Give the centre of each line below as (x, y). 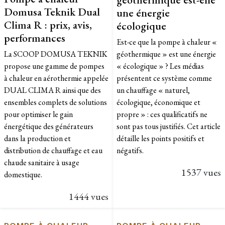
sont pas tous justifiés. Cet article (168, 126)
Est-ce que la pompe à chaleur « (167, 42)
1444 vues (89, 196)
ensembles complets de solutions (55, 102)
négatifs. (130, 150)
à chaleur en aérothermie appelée (56, 78)
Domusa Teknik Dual (52, 11)
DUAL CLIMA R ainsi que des (52, 90)
